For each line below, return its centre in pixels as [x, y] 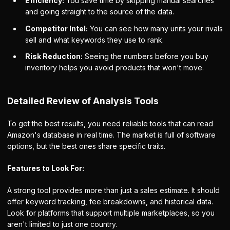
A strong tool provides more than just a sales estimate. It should [113, 190]
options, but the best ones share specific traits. [86, 146]
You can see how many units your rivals [155, 28]
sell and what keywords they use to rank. [94, 40]
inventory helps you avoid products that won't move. [114, 68]
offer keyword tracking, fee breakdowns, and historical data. [110, 202]
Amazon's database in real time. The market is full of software [111, 135]
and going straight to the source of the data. [100, 12]
